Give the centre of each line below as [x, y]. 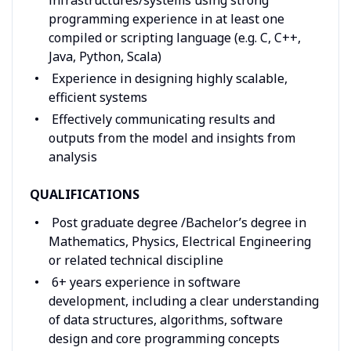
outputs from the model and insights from [172, 138]
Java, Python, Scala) [105, 56]
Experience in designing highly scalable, [168, 78]
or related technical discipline [136, 260]
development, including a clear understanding [183, 300]
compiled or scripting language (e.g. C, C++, [174, 37]
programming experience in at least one [166, 18]
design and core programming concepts [164, 338]
